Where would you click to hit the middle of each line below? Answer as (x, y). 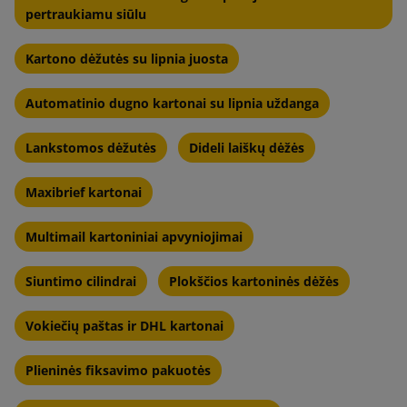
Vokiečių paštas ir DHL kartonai (124, 325)
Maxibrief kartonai (84, 192)
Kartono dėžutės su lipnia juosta (127, 58)
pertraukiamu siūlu (86, 14)
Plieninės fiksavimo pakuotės (118, 370)
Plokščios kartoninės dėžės (254, 281)
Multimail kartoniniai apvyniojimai (134, 236)
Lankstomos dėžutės (91, 147)
